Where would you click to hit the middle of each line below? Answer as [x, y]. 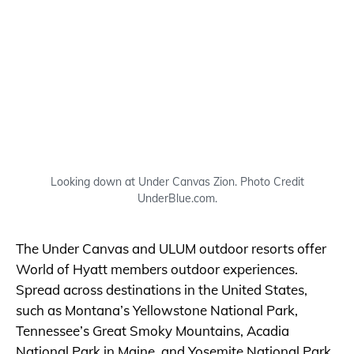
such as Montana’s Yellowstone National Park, [157, 311]
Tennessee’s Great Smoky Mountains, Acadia [153, 331]
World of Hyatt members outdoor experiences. [157, 269]
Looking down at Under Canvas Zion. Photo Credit [177, 182]
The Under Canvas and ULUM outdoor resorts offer [171, 249]
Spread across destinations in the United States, [162, 290]
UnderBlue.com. [177, 199]
